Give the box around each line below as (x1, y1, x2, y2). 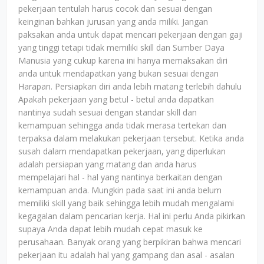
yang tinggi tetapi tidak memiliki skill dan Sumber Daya (18, 42, 225, 53)
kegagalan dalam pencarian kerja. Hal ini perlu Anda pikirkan (18, 210, 245, 222)
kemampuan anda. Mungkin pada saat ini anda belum (18, 184, 222, 196)
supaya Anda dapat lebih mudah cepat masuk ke (18, 223, 203, 235)
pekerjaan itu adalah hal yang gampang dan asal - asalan (18, 249, 235, 260)
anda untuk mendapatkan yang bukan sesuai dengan (18, 68, 219, 79)
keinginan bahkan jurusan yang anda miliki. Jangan (18, 16, 208, 27)
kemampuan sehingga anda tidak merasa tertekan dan (18, 120, 226, 131)
